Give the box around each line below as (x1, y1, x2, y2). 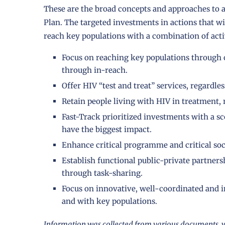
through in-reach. (62, 65, 128, 75)
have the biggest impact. (62, 125, 152, 135)
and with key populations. (62, 196, 157, 206)
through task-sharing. (62, 168, 143, 178)
